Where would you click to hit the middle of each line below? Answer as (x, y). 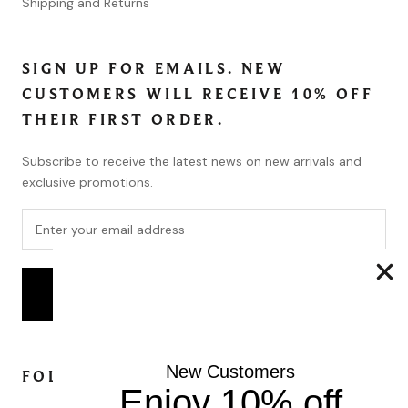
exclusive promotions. (87, 183)
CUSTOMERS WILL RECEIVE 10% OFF (198, 95)
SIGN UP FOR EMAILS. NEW (154, 69)
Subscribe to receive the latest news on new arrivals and (192, 162)
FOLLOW (64, 377)
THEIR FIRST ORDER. (123, 120)
